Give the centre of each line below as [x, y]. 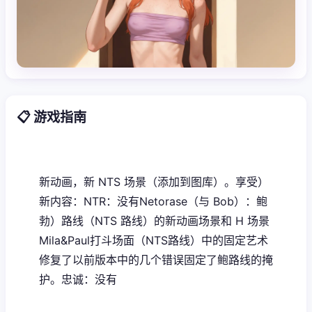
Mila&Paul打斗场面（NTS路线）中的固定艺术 [154, 240]
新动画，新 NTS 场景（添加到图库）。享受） [154, 181]
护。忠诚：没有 [78, 279]
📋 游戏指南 [52, 117]
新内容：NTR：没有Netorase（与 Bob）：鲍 [153, 201]
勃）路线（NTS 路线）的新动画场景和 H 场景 [154, 220]
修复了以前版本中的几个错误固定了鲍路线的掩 [156, 259]
